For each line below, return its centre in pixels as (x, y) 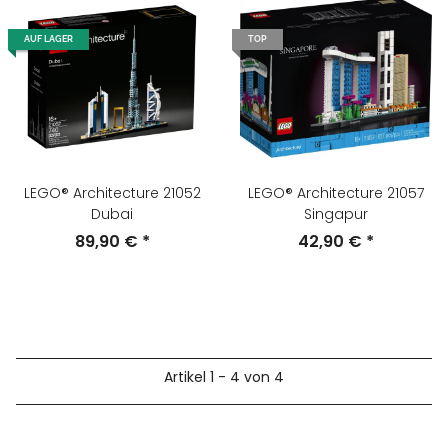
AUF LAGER (48, 38)
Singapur (336, 213)
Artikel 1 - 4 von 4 (224, 376)
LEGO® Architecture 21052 (112, 192)
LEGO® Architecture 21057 (336, 192)
